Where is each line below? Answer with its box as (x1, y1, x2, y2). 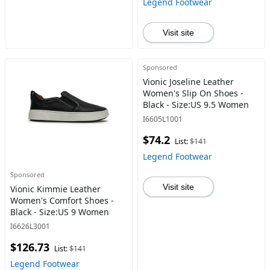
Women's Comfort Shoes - (10, 195, 114, 206)
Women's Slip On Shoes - (142, 87, 243, 99)
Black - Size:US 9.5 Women (142, 99, 249, 110)
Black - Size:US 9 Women (10, 206, 109, 218)
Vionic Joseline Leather (142, 76, 234, 87)
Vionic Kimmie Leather (10, 183, 101, 195)
